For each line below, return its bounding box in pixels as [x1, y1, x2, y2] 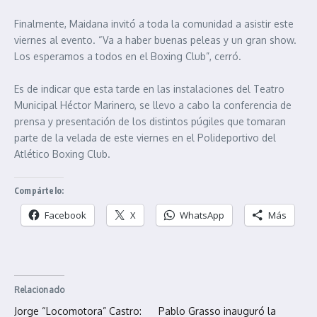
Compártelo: [14, 185, 64, 197]
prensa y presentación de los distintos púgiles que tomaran [14, 115, 286, 128]
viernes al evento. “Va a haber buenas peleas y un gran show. [14, 34, 296, 47]
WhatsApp [180, 209, 224, 222]
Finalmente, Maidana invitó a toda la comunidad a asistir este [14, 18, 294, 30]
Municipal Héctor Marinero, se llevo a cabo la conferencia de [14, 99, 292, 112]
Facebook [45, 209, 86, 222]
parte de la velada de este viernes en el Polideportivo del [14, 132, 276, 144]
